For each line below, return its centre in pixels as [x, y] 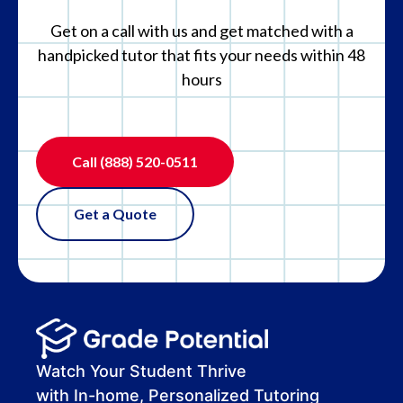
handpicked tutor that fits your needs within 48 [201, 55]
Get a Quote [115, 214]
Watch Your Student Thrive [141, 371]
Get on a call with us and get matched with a [201, 31]
